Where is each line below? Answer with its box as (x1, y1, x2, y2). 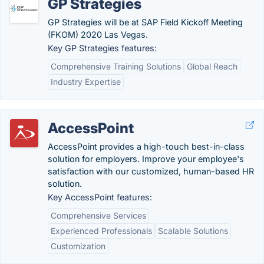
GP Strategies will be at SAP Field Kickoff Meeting (48, 17, 243, 27)
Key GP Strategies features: (48, 43, 157, 53)
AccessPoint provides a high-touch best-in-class (48, 141, 245, 151)
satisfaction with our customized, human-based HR (48, 166, 254, 176)
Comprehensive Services (51, 210, 146, 220)
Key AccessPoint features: (48, 192, 152, 202)
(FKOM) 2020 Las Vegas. (48, 29, 148, 39)
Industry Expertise (51, 77, 121, 87)
